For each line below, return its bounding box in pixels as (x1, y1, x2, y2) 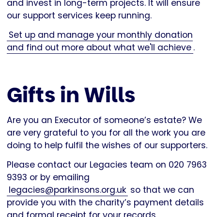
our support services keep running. (7, 9, 154, 21)
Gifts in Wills (7, 80, 136, 109)
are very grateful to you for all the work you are (7, 126, 205, 139)
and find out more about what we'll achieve (7, 41, 191, 53)
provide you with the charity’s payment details (7, 196, 204, 208)
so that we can (128, 184, 194, 196)
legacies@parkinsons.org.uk (8, 184, 126, 196)
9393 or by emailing (7, 171, 90, 183)
